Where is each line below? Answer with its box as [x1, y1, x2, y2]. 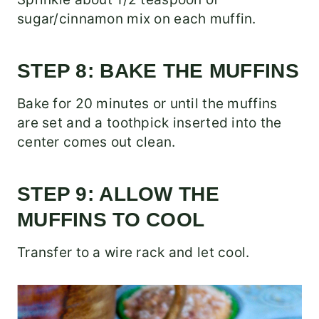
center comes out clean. [17, 134, 176, 151]
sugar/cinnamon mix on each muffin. [17, 11, 256, 28]
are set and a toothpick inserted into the [17, 115, 282, 132]
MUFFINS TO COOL [17, 209, 205, 231]
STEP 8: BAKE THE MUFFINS [17, 60, 299, 83]
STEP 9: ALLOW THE [17, 183, 219, 206]
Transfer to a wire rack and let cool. [17, 244, 250, 261]
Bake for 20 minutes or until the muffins [17, 95, 278, 113]
